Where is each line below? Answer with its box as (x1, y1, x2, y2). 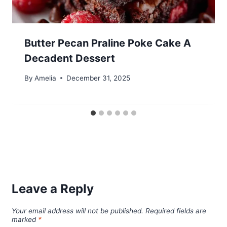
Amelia (34, 73, 57, 82)
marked (11, 215, 38, 224)
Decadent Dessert (24, 52, 115, 65)
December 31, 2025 (66, 73, 131, 82)
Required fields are (145, 207, 206, 215)
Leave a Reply (11, 181, 94, 196)
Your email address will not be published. (11, 207, 143, 215)
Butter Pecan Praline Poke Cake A (24, 37, 191, 50)
